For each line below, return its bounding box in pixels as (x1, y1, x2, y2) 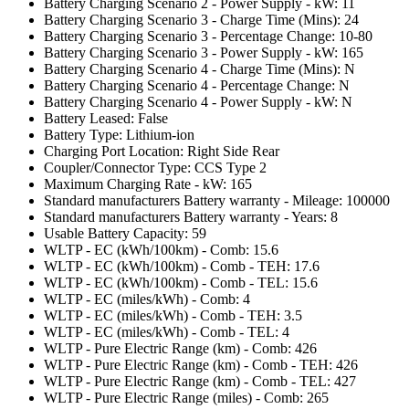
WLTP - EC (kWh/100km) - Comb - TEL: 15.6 (44, 274, 318, 290)
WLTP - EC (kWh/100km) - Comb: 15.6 (44, 241, 278, 257)
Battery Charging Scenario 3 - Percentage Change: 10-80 (44, 27, 372, 44)
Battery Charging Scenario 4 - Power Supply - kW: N (44, 93, 352, 110)
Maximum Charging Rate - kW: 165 (44, 175, 252, 192)
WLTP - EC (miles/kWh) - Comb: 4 (44, 290, 250, 307)
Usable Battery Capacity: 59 (44, 225, 206, 241)
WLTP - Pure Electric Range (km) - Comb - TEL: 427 (44, 372, 356, 389)
